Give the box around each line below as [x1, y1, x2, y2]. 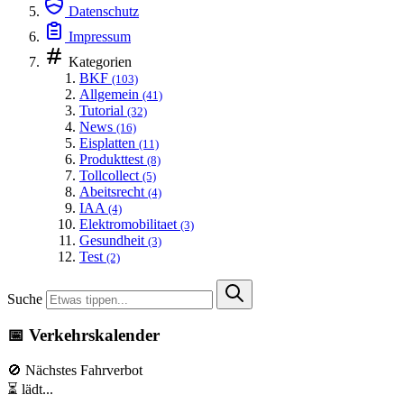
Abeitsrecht [79, 183, 144, 199]
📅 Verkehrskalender [7, 326, 160, 345]
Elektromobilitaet [79, 216, 177, 232]
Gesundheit [79, 232, 144, 248]
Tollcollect [79, 167, 139, 183]
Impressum [69, 28, 131, 44]
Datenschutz [69, 3, 139, 19]
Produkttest [79, 151, 143, 167]
